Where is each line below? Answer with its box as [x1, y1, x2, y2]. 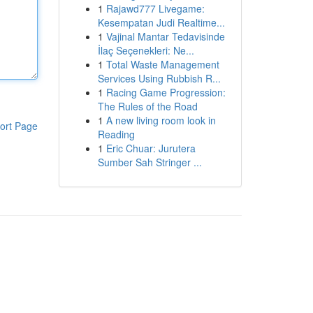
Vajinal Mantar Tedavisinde [105, 29, 225, 43]
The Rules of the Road [97, 99, 198, 113]
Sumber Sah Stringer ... [97, 155, 202, 169]
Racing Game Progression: [105, 85, 226, 99]
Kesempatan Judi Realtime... [97, 15, 225, 29]
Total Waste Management [105, 57, 219, 71]
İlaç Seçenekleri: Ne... [97, 43, 194, 57]
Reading [97, 127, 135, 141]
